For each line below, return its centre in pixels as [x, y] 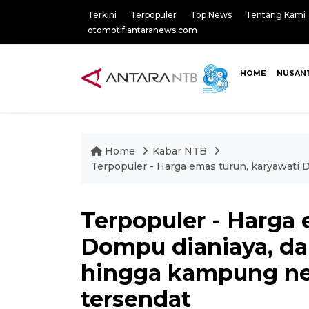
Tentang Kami [276, 15]
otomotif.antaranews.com [142, 30]
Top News [211, 15]
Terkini [102, 15]
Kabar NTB [180, 151]
